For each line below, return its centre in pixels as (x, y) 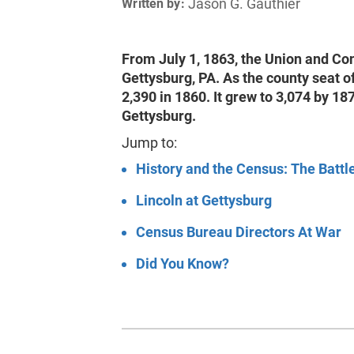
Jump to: (150, 143)
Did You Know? (183, 264)
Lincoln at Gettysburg (204, 200)
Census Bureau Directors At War (239, 232)
